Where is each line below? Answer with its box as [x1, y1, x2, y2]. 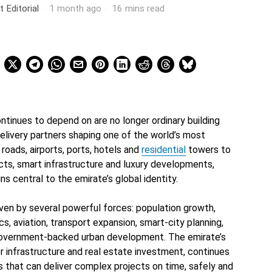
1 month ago [46, 3, 101, 15]
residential [141, 143, 186, 155]
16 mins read [109, 3, 165, 15]
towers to [186, 143, 231, 155]
